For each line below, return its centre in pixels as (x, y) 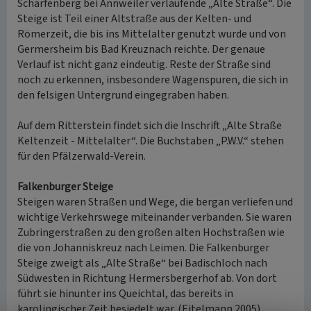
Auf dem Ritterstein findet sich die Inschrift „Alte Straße (150, 126)
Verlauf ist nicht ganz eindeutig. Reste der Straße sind (144, 65)
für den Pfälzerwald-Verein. (82, 156)
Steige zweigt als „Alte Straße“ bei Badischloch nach (142, 263)
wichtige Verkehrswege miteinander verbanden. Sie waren (154, 217)
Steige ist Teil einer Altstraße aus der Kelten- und (134, 19)
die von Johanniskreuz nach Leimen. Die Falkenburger (143, 248)
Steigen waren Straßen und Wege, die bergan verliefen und (155, 202)
